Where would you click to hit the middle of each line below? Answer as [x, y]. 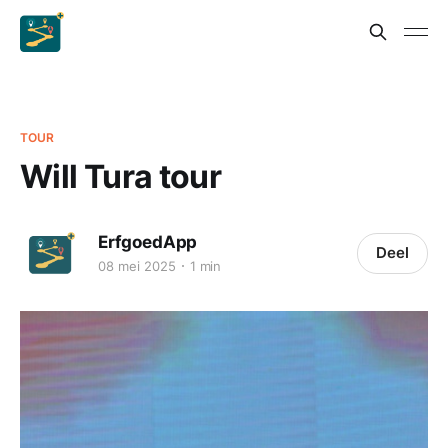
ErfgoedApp [148, 241]
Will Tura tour [121, 176]
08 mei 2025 [137, 265]
